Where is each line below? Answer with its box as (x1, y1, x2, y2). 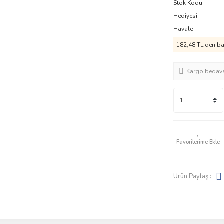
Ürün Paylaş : (173, 171, 211, 181)
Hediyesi (173, 12, 197, 20)
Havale (173, 25, 193, 33)
